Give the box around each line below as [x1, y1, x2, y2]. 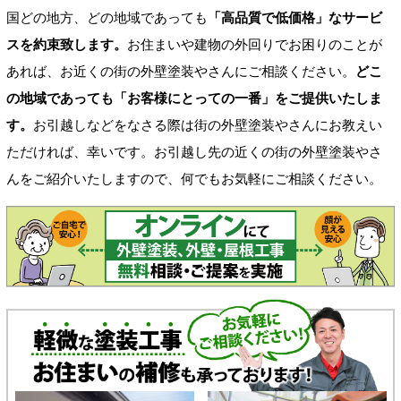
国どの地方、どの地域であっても [6, 10, 208, 26]
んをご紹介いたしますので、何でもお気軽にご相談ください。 [6, 171, 382, 187]
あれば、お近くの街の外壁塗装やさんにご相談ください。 [6, 64, 355, 80]
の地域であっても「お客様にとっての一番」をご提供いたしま [6, 90, 382, 107]
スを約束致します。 [6, 37, 127, 53]
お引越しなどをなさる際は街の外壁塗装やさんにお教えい [33, 117, 382, 133]
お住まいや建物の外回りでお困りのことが [127, 37, 382, 53]
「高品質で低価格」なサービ [208, 10, 382, 26]
